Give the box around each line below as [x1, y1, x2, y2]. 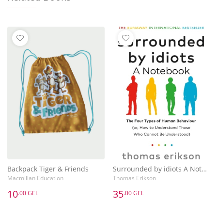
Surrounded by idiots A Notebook [201, 164, 207, 173]
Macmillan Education [7, 174, 63, 182]
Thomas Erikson [112, 174, 156, 182]
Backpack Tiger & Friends [7, 164, 89, 173]
